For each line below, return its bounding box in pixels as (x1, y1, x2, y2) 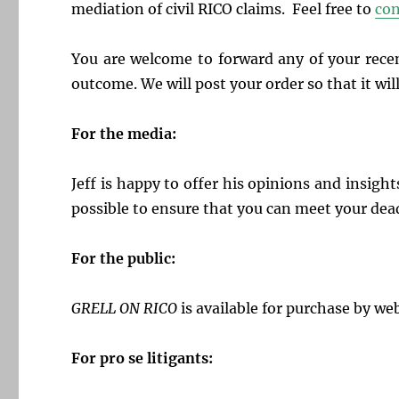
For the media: (71, 125, 177, 143)
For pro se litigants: (71, 349, 214, 368)
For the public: (71, 249, 176, 268)
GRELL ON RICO (71, 299, 178, 318)
